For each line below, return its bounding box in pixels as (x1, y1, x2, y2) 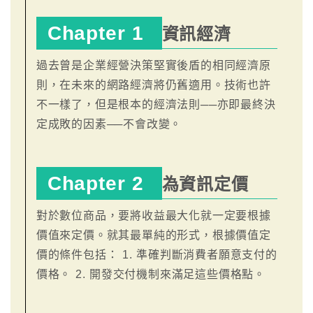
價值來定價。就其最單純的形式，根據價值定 (36, 228, 271, 241)
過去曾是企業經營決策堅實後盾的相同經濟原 (36, 59, 271, 71)
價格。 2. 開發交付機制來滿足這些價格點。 (36, 268, 266, 280)
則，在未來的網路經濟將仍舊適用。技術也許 (36, 78, 271, 91)
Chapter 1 (47, 22, 151, 44)
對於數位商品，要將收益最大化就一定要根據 (36, 209, 271, 221)
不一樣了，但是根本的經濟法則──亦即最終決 (36, 98, 276, 110)
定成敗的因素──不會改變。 (36, 117, 182, 130)
